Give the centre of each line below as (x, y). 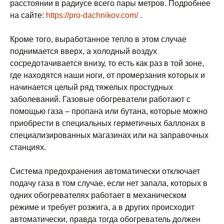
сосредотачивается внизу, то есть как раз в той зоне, (107, 63)
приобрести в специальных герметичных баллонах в (108, 123)
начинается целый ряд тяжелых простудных (91, 87)
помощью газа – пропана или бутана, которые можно (109, 111)
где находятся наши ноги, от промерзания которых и (107, 75)
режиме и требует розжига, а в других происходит (102, 207)
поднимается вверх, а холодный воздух (83, 51)
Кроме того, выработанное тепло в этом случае (98, 39)
